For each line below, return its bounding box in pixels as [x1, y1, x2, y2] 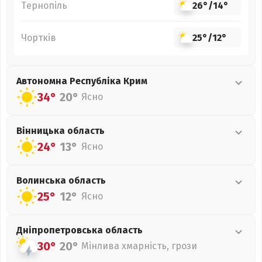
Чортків [21, 32, 56, 43]
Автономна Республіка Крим [16, 75, 147, 87]
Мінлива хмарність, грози [81, 240, 197, 251]
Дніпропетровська [16, 225, 105, 236]
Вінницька [16, 125, 67, 136]
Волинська [16, 175, 68, 186]
